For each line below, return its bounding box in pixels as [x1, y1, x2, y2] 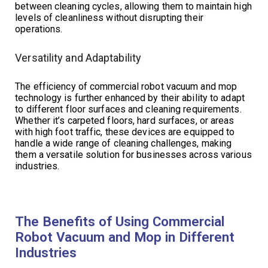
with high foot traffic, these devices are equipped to [15, 126, 235, 138]
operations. [15, 23, 63, 35]
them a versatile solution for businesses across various [15, 148, 252, 160]
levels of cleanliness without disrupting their [15, 11, 203, 23]
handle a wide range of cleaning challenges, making [15, 137, 232, 149]
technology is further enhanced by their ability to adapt [15, 92, 245, 103]
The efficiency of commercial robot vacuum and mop [15, 80, 237, 92]
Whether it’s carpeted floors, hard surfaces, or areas [15, 114, 234, 126]
